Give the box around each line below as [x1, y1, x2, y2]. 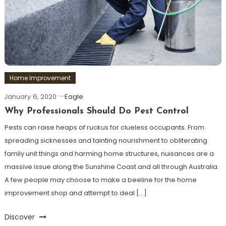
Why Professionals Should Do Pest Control [4, 106, 189, 116]
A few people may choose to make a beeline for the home [4, 175, 197, 185]
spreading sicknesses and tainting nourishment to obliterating [4, 135, 207, 145]
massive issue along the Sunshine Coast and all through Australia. [4, 161, 219, 172]
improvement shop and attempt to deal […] [4, 188, 147, 198]
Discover [4, 211, 37, 222]
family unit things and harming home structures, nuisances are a [4, 148, 214, 158]
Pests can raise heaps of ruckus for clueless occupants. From [4, 122, 204, 132]
